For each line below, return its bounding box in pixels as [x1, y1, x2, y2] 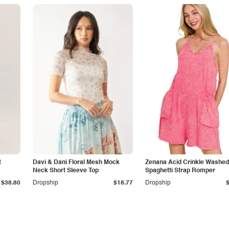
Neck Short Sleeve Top [33, 168, 99, 174]
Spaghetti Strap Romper [145, 168, 215, 174]
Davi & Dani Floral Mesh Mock [33, 159, 120, 166]
